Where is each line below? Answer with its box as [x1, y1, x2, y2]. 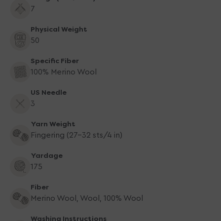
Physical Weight [31, 25, 87, 34]
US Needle [31, 88, 67, 97]
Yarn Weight [31, 120, 75, 129]
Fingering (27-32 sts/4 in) [31, 131, 122, 140]
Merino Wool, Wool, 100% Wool [31, 194, 143, 203]
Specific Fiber [31, 57, 79, 66]
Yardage [31, 151, 63, 160]
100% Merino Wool [31, 68, 97, 76]
